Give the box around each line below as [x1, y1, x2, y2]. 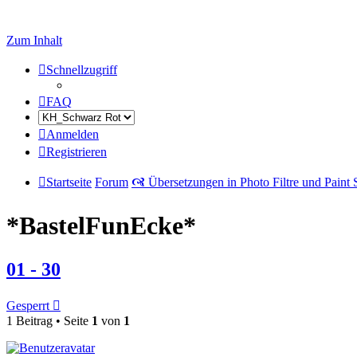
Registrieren [46, 145, 107, 159]
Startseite [46, 175, 92, 189]
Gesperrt [6, 298, 49, 312]
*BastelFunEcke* [6, 211, 196, 241]
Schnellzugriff [46, 63, 117, 76]
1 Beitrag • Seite [6, 313, 92, 328]
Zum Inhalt [6, 33, 62, 47]
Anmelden [46, 127, 99, 141]
